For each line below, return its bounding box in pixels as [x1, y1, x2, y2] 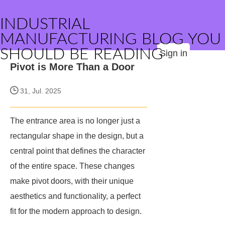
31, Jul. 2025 [18, 87, 61, 95]
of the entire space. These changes [10, 162, 135, 170]
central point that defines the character [10, 147, 145, 155]
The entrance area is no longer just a [10, 117, 140, 125]
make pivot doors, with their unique [10, 177, 134, 185]
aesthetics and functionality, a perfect [10, 192, 141, 200]
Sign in [160, 48, 187, 58]
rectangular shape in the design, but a [10, 132, 144, 140]
